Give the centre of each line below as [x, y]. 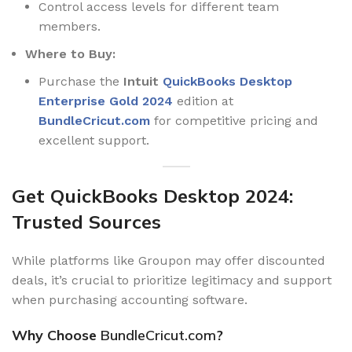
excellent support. [94, 140]
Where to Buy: [70, 54]
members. [70, 26]
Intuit [143, 81]
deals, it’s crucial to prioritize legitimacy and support [172, 280]
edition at [203, 101]
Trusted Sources [86, 222]
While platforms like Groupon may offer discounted [169, 260]
